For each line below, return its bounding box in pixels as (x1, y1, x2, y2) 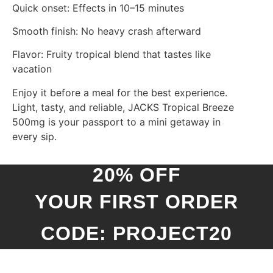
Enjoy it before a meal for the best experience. (12, 86, 227, 99)
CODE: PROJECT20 (41, 222, 232, 245)
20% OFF (92, 164, 181, 186)
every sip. (12, 130, 57, 143)
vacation (12, 63, 52, 76)
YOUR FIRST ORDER (35, 191, 238, 213)
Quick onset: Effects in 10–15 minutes (12, 1, 184, 14)
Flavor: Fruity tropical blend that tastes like (12, 48, 211, 61)
